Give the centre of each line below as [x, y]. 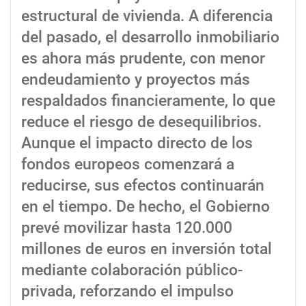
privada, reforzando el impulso [127, 292]
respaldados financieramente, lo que [148, 101]
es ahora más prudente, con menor [143, 59]
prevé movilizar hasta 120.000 [127, 228]
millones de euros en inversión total [147, 249]
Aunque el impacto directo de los [137, 143]
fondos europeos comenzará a [128, 165]
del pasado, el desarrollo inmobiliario [150, 38]
